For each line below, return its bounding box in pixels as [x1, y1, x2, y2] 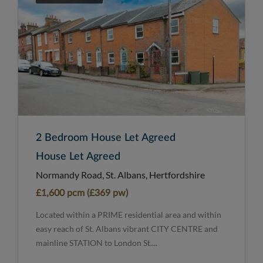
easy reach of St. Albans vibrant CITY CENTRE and [36, 223, 218, 234]
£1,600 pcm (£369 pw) [36, 188, 128, 198]
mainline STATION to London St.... [36, 237, 157, 248]
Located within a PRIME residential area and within [36, 209, 221, 220]
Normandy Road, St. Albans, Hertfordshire [36, 168, 205, 180]
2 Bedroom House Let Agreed [36, 132, 176, 143]
